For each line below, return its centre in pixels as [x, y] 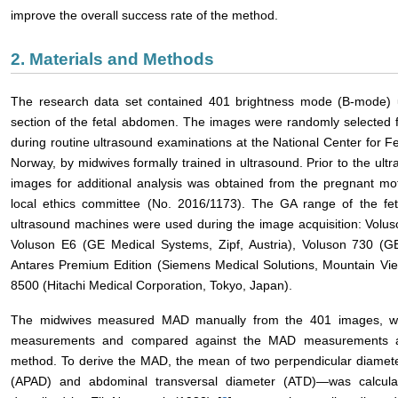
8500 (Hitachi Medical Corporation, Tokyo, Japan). [151, 286]
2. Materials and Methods [112, 60]
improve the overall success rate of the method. [144, 16]
